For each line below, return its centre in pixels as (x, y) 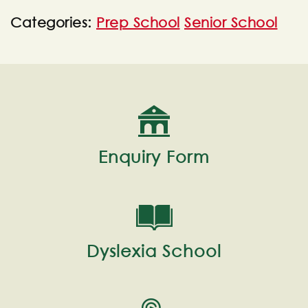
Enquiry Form (154, 157)
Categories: (53, 23)
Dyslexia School (154, 251)
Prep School (138, 23)
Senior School (231, 23)
